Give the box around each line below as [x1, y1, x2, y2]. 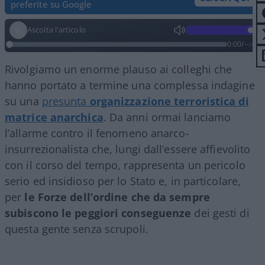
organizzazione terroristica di [89, 93, 249, 108]
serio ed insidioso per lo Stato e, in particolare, [5, 173, 241, 188]
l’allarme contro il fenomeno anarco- [5, 125, 189, 140]
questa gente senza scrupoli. [5, 221, 148, 236]
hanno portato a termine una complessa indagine [5, 77, 255, 92]
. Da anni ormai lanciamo [103, 109, 231, 124]
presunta [41, 93, 90, 108]
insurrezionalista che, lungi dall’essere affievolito [5, 141, 251, 156]
